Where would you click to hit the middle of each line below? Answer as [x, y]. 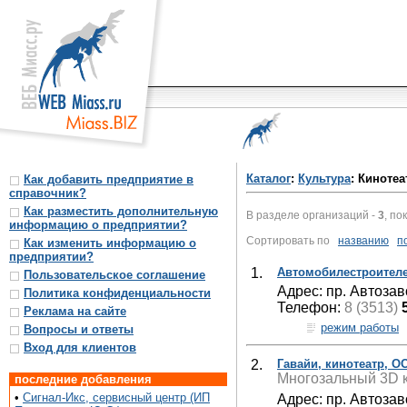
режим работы [360, 327]
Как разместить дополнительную [121, 211]
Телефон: [311, 307]
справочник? [48, 193]
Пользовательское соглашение [114, 275]
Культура [324, 179]
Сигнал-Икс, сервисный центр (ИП [116, 397]
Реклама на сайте [75, 311]
